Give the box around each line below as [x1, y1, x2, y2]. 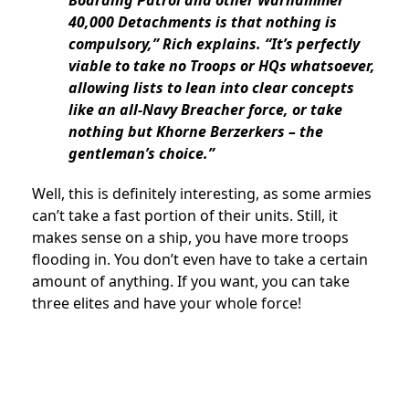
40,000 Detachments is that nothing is [68, 11, 337, 32]
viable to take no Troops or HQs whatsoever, [68, 55, 375, 76]
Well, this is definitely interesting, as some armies [32, 183, 372, 204]
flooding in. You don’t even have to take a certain [32, 248, 368, 269]
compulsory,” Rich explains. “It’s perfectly [68, 33, 360, 54]
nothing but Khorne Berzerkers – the [68, 121, 323, 142]
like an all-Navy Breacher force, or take [68, 99, 342, 120]
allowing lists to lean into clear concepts [68, 77, 354, 98]
